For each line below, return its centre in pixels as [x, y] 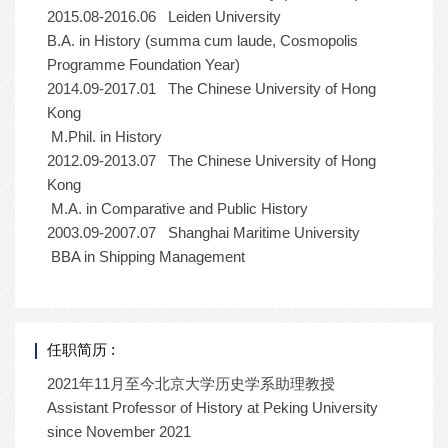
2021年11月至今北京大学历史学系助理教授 [191, 383]
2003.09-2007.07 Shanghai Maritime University [203, 232]
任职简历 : [81, 349]
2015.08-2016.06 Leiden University [164, 16]
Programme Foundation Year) [143, 64]
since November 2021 [119, 431]
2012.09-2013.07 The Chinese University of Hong [211, 160]
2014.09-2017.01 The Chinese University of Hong [211, 88]
